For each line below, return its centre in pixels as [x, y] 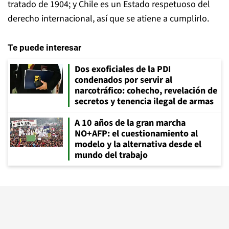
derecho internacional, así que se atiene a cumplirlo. [108, 19]
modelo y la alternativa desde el [138, 144]
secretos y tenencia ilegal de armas [144, 101]
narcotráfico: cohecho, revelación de [146, 91]
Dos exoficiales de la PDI [123, 69]
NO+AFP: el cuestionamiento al [136, 134]
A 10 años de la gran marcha [130, 123]
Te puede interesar [44, 48]
